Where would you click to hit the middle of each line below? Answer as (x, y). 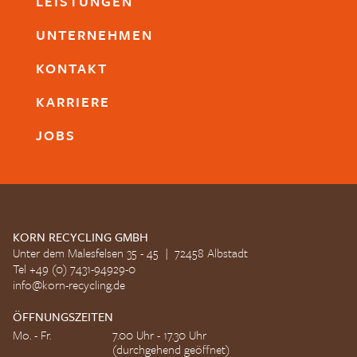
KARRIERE (73, 101)
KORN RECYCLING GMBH (80, 236)
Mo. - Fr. (32, 335)
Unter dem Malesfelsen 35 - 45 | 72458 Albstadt (130, 252)
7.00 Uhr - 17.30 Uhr (159, 335)
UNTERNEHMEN (94, 34)
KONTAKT (71, 68)
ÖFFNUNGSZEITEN (63, 317)
